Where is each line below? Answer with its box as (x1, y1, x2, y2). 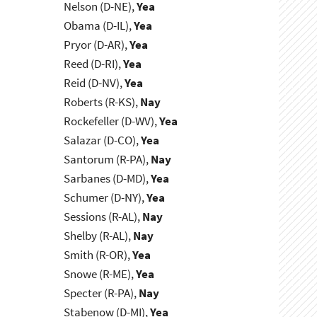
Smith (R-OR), (64, 247, 133, 263)
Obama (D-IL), (64, 18, 134, 34)
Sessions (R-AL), (64, 209, 143, 225)
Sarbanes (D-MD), (64, 171, 151, 187)
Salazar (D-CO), (64, 132, 142, 149)
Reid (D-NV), (64, 75, 125, 91)
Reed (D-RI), (64, 56, 124, 72)
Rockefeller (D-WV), (64, 113, 160, 129)
